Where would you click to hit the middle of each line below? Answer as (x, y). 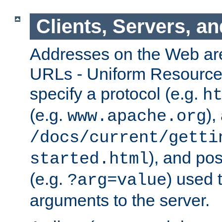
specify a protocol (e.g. (116, 93)
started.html (89, 159)
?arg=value (117, 180)
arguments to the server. (120, 200)
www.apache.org (137, 116)
